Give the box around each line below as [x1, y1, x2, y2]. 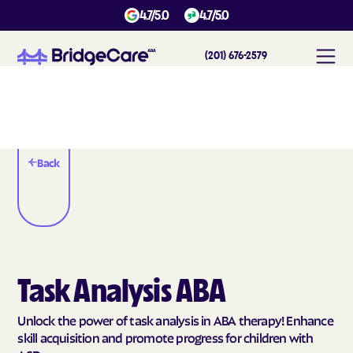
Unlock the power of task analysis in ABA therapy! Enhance [17, 311, 333, 329]
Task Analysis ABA [17, 277, 226, 309]
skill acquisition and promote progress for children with [17, 329, 314, 346]
